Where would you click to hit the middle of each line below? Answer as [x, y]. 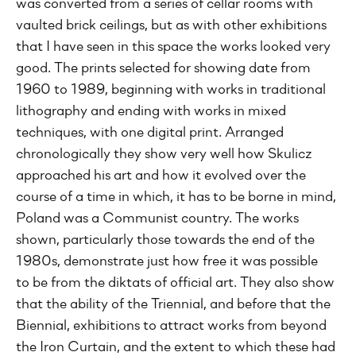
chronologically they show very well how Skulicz [164, 155]
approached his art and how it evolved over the [161, 176]
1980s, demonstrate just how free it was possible [167, 262]
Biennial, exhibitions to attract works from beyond [171, 326]
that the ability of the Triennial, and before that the [173, 305]
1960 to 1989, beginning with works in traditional [171, 90]
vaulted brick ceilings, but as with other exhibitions [171, 26]
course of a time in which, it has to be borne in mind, [176, 197]
